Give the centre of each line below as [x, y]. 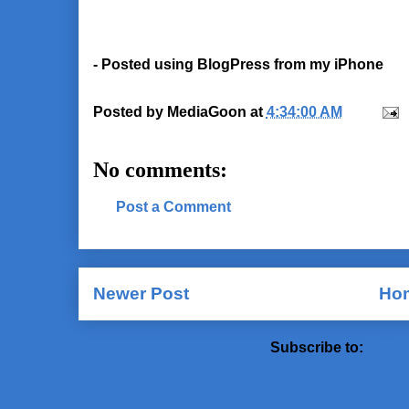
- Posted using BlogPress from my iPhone [238, 64]
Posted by [130, 111]
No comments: [160, 170]
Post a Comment [173, 207]
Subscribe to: [319, 348]
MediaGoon [206, 111]
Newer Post [141, 294]
